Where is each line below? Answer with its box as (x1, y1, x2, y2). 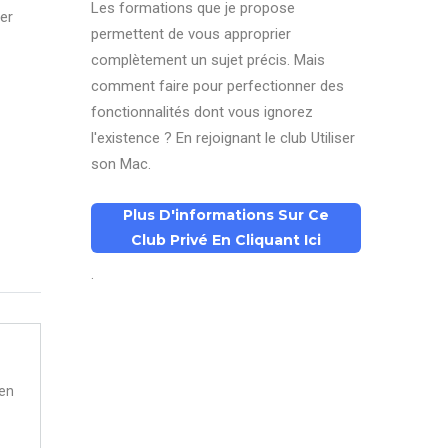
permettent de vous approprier (91, 25, 291, 43)
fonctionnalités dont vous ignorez (91, 103, 313, 121)
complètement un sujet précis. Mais (91, 51, 325, 69)
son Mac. (91, 155, 151, 173)
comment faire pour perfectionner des (91, 77, 344, 95)
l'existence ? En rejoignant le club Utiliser (91, 129, 355, 147)
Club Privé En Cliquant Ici (131, 231, 321, 249)
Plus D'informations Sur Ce (123, 206, 329, 224)
